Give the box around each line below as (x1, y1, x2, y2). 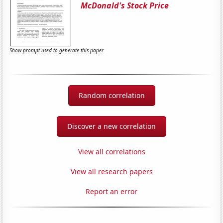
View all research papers (70, 166, 153, 176)
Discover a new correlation (67, 121, 156, 131)
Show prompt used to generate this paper (9, 47, 104, 54)
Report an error (86, 186, 137, 196)
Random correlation (78, 90, 145, 100)
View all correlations (78, 146, 145, 156)
